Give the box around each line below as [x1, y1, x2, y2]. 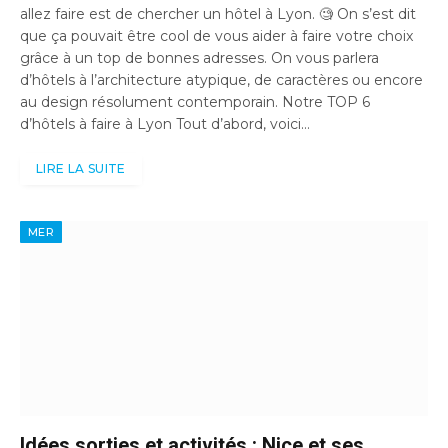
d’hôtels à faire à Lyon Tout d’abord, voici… [20, 115, 310, 134]
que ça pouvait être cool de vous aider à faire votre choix [20, 27, 413, 46]
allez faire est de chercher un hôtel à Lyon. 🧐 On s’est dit [20, 5, 416, 24]
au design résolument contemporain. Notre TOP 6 [20, 93, 370, 112]
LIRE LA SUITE [36, 161, 126, 177]
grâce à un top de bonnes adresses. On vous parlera [20, 49, 379, 68]
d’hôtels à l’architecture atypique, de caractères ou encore [20, 71, 423, 90]
